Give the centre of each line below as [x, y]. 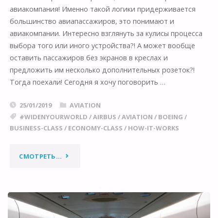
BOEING [170, 117]
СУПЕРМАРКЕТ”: [88, 176]
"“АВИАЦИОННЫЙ [93, 155]
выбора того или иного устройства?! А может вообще [102, 46]
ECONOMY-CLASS [95, 128]
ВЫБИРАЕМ [81, 196]
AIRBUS [104, 117]
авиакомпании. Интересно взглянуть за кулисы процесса [106, 34]
